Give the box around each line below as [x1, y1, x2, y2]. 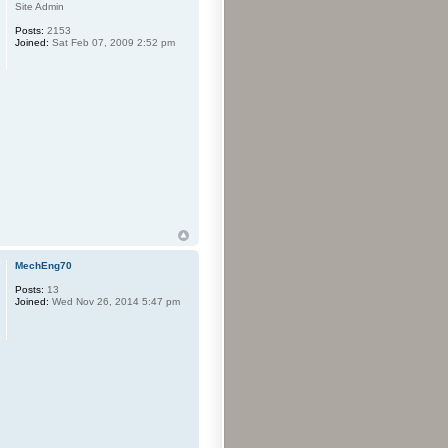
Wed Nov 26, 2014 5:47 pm [49, 295, 181, 307]
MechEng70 [15, 259, 73, 271]
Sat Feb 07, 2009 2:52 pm [49, 37, 176, 49]
